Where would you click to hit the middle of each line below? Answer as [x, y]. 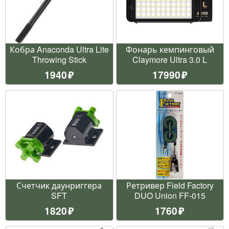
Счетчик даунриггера [59, 185]
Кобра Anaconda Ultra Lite [59, 49]
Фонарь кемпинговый [170, 49]
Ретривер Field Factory [170, 185]
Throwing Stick [59, 59]
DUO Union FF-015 [170, 195]
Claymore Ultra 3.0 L [170, 59]
